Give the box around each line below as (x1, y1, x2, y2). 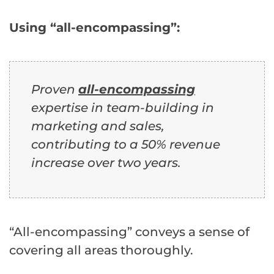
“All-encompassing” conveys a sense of (9, 224, 250, 239)
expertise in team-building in (31, 100, 214, 115)
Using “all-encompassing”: (9, 20, 180, 35)
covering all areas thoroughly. (9, 242, 193, 257)
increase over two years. (31, 155, 181, 170)
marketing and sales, (31, 118, 165, 133)
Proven (31, 81, 78, 97)
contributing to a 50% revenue (31, 136, 220, 152)
